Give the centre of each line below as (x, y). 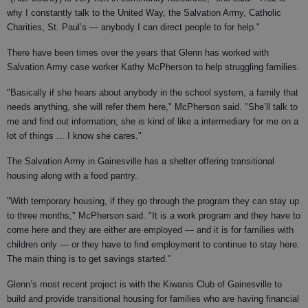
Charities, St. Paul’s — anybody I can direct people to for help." (133, 27)
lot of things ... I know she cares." (74, 136)
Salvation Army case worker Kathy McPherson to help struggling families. (153, 67)
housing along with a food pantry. (72, 176)
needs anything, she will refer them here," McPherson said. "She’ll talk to (152, 107)
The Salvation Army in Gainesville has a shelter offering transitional (141, 161)
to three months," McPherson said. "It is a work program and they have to (154, 216)
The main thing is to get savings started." (89, 259)
